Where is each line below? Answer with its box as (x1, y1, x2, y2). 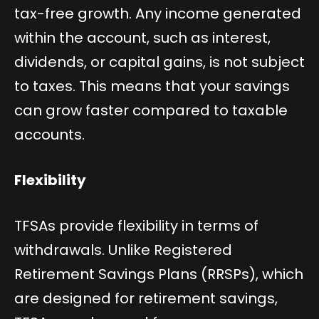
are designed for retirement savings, (14, 288, 278, 308)
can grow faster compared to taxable (14, 100, 288, 120)
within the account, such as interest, (14, 27, 271, 48)
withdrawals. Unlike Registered (14, 239, 232, 260)
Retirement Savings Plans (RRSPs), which (14, 263, 303, 284)
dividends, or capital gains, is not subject (14, 51, 305, 72)
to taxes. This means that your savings (14, 75, 290, 96)
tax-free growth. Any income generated (14, 3, 301, 23)
